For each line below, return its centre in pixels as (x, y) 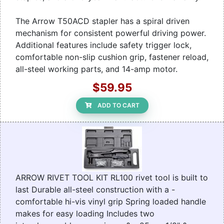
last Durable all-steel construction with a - (95, 190)
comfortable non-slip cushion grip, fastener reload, (112, 57)
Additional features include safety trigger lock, (103, 45)
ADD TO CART (118, 105)
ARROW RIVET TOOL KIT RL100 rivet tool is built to (112, 178)
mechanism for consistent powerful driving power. (111, 33)
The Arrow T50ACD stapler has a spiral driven (102, 21)
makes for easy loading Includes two (85, 214)
